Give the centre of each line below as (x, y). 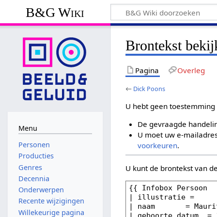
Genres (30, 167)
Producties (36, 156)
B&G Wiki (55, 12)
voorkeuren (157, 146)
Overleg (191, 70)
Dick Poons (149, 88)
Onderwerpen (41, 190)
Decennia (34, 178)
